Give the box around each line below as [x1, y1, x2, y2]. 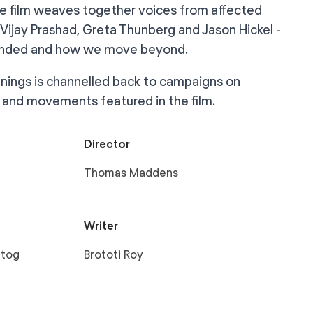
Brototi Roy [83, 248, 143, 261]
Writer [83, 219, 118, 233]
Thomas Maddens [83, 166, 178, 180]
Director [83, 138, 130, 151]
